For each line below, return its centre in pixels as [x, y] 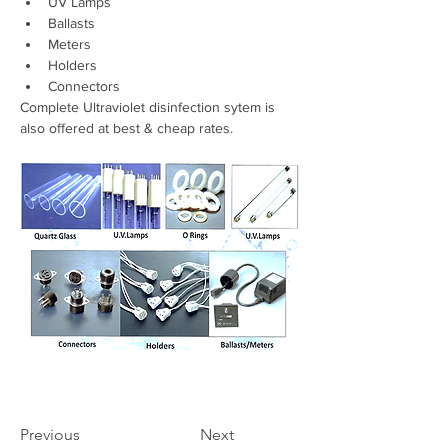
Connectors [84, 86]
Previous [50, 435]
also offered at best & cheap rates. [126, 128]
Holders [74, 65]
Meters [71, 44]
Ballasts [73, 23]
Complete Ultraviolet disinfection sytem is [149, 107]
